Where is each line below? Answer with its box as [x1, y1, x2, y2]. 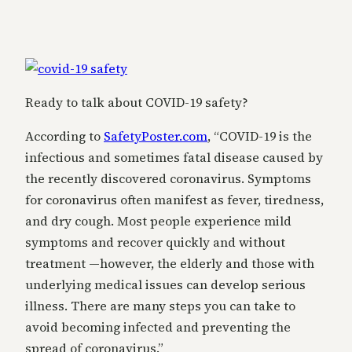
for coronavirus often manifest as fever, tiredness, [25, 191, 324, 209]
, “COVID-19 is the [207, 127, 312, 145]
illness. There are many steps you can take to [25, 297, 295, 315]
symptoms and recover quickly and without [25, 233, 285, 251]
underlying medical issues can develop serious [25, 276, 306, 294]
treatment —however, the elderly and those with [25, 255, 314, 273]
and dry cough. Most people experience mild [25, 212, 291, 230]
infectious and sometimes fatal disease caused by [25, 148, 323, 167]
